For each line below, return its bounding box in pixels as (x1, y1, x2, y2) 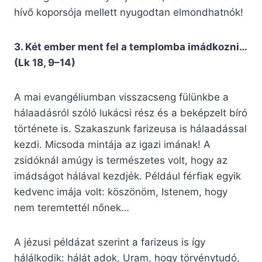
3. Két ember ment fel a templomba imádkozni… (14, 41, 247, 53)
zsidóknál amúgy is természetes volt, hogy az (14, 154, 227, 167)
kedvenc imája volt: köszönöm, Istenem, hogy (14, 186, 227, 198)
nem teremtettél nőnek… (14, 202, 129, 214)
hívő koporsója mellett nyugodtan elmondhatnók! (14, 6, 243, 19)
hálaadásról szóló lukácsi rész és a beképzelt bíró (14, 107, 247, 119)
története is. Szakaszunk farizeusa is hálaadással (14, 123, 247, 135)
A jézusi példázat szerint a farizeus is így (14, 236, 205, 249)
